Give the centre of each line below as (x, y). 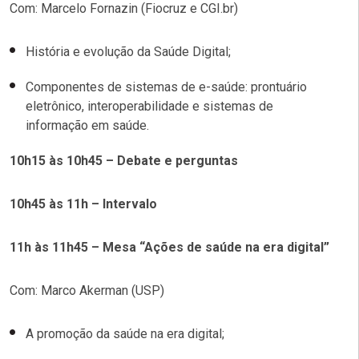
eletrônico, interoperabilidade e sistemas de (149, 107)
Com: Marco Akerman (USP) (87, 291)
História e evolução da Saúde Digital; (128, 52)
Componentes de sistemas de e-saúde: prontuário (166, 87)
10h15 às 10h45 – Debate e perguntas (124, 161)
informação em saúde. (87, 126)
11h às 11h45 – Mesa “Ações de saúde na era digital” (169, 248)
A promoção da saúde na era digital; (125, 334)
